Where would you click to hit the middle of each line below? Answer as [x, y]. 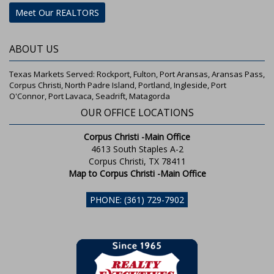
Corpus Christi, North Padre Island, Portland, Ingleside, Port [118, 85]
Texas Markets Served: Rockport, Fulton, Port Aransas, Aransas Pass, [137, 74]
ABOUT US [34, 49]
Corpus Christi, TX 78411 [137, 161]
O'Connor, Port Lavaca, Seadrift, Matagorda [90, 96]
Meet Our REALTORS [57, 13]
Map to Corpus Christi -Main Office [137, 173]
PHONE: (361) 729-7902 [137, 200]
